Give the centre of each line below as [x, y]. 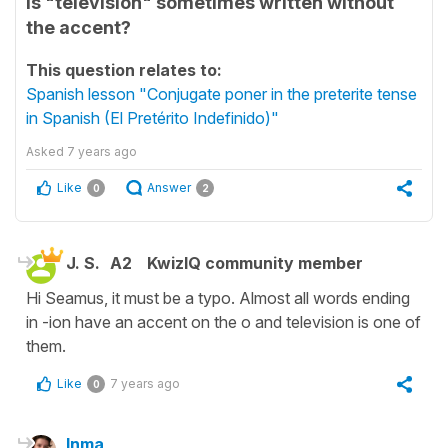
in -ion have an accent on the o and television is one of [223, 322]
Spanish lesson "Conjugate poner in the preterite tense [221, 94]
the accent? [78, 27]
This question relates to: [124, 70]
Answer [169, 187]
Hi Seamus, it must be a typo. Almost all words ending [218, 298]
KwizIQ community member [255, 263]
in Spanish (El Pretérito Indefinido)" [152, 118]
